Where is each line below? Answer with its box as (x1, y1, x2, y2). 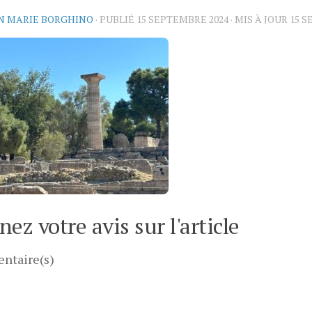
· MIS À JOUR (228, 13, 290, 26)
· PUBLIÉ (95, 13, 136, 26)
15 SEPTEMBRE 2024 (136, 13, 228, 26)
